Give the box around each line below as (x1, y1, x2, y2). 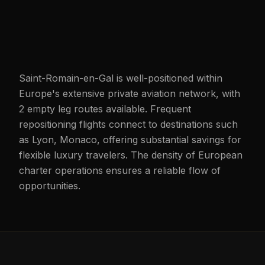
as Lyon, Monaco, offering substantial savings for (19, 134, 241, 146)
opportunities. (19, 180, 80, 192)
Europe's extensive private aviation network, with (19, 88, 240, 99)
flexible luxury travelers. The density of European (19, 149, 243, 161)
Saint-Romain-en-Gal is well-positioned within (19, 72, 222, 84)
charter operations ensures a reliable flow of (19, 164, 221, 176)
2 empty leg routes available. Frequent (19, 103, 191, 115)
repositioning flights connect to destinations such (19, 118, 238, 130)
